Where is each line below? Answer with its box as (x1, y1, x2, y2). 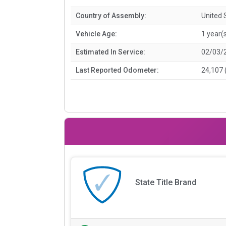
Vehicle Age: (76, 29, 117, 38)
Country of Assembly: (76, 11, 146, 20)
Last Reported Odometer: (76, 66, 159, 74)
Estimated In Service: (76, 47, 145, 56)
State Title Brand (135, 178, 196, 188)
